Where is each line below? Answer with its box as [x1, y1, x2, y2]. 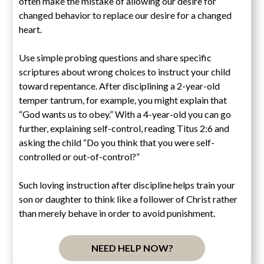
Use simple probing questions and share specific [19, 51, 212, 63]
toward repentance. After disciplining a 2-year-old [19, 80, 220, 91]
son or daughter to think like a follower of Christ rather [19, 193, 238, 204]
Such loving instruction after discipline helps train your [19, 179, 236, 190]
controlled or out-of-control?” [19, 150, 140, 162]
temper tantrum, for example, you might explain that [19, 94, 227, 105]
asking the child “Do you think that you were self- [19, 136, 215, 148]
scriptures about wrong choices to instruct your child [19, 65, 231, 77]
